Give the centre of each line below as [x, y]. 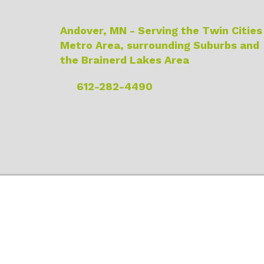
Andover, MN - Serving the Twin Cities [161, 30]
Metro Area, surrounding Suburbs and [160, 45]
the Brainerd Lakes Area [125, 60]
